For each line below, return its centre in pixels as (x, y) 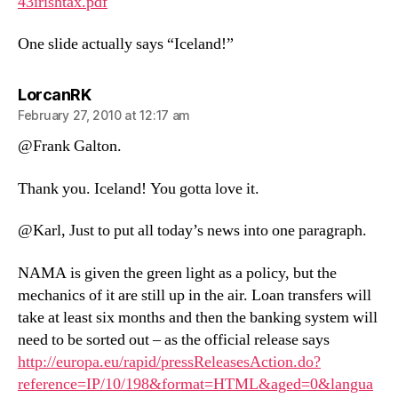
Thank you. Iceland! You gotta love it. (139, 188)
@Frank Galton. (70, 146)
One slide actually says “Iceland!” (126, 44)
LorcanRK (54, 95)
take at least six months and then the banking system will (198, 317)
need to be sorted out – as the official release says (174, 339)
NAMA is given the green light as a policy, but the (177, 273)
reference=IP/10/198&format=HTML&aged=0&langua (195, 384)
